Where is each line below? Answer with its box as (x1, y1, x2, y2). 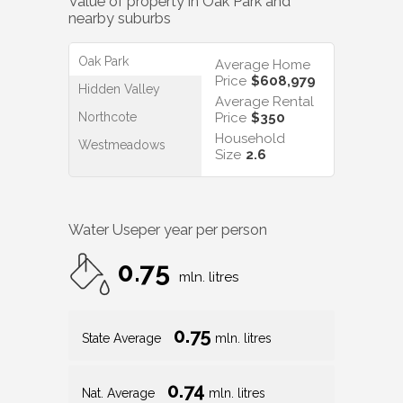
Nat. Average (82, 386, 158, 401)
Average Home (215, 56, 310, 73)
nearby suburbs (68, 10, 171, 28)
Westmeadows (78, 137, 166, 152)
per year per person (139, 221, 267, 239)
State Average (82, 331, 165, 346)
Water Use (68, 221, 139, 239)
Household (215, 130, 285, 147)
